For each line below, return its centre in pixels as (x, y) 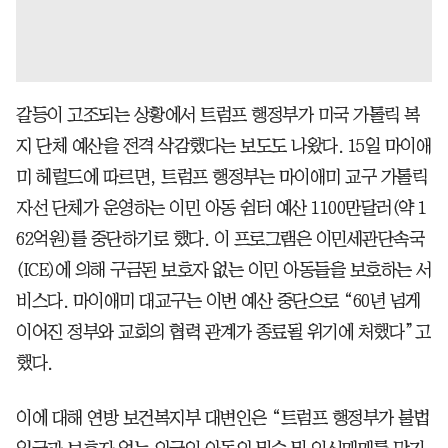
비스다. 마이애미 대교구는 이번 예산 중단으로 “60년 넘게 (218, 300)
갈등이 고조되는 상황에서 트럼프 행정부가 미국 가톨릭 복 (218, 114)
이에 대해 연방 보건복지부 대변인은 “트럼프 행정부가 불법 (222, 417)
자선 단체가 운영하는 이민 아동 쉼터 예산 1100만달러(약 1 (221, 207)
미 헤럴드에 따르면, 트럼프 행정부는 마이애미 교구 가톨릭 (221, 176)
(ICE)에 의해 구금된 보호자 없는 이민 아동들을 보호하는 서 (224, 269)
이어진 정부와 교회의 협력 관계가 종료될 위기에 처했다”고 (223, 331)
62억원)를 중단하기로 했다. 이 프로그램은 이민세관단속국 (220, 238)
